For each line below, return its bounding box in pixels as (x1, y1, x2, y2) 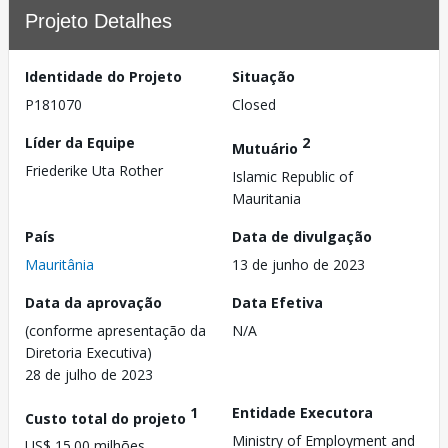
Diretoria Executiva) (25, 342, 152, 362)
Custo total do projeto (25, 408, 190, 428)
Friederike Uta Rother (25, 161, 163, 180)
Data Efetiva (232, 292, 323, 312)
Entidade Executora (232, 402, 373, 422)
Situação (232, 67, 295, 86)
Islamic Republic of (232, 166, 353, 186)
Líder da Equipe (25, 133, 135, 152)
